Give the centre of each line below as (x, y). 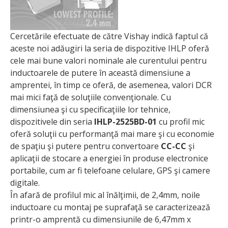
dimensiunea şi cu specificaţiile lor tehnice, (90, 109)
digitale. (25, 182)
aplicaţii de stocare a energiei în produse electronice (109, 158)
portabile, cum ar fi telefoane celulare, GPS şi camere (110, 170)
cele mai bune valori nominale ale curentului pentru (108, 60)
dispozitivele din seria (52, 121)
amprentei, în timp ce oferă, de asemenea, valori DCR (111, 85)
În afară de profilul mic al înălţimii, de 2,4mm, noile (105, 195)
